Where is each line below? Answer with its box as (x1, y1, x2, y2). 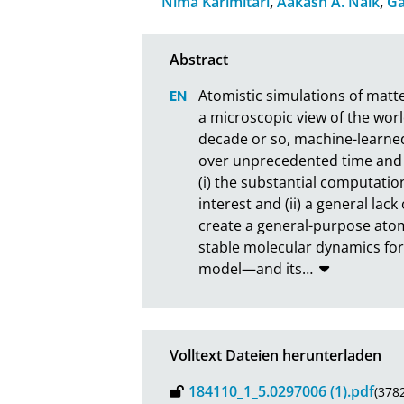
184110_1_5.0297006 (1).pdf (188, 381, 375, 401)
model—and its (198, 258, 303, 279)
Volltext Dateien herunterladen (170, 344, 382, 365)
